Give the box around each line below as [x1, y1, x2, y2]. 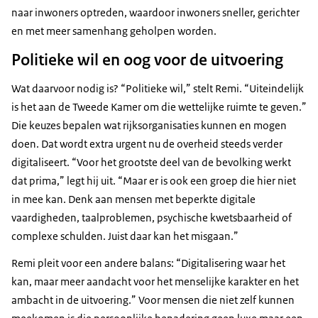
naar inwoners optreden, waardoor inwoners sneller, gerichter [11, 6, 300, 20]
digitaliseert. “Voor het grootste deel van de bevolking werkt [11, 155, 291, 170]
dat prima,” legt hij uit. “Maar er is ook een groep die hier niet [11, 174, 296, 188]
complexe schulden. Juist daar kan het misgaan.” [11, 229, 238, 243]
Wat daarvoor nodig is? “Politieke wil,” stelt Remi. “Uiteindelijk [11, 82, 304, 96]
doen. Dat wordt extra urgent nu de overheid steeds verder [11, 137, 283, 151]
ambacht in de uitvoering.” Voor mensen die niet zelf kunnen [11, 293, 295, 307]
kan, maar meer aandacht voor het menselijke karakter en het [11, 275, 299, 289]
